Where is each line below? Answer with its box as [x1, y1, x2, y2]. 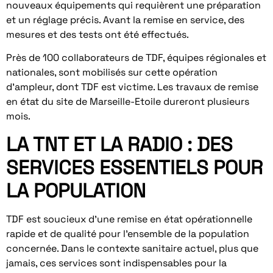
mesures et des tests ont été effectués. [6, 28, 189, 41]
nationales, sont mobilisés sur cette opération [6, 66, 218, 79]
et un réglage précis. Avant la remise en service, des [6, 13, 244, 27]
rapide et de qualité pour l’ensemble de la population [6, 227, 249, 240]
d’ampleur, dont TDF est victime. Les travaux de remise [6, 80, 258, 94]
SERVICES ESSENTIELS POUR [6, 155, 263, 180]
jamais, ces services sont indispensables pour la [6, 256, 227, 269]
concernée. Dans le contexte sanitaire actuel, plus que [6, 241, 258, 255]
